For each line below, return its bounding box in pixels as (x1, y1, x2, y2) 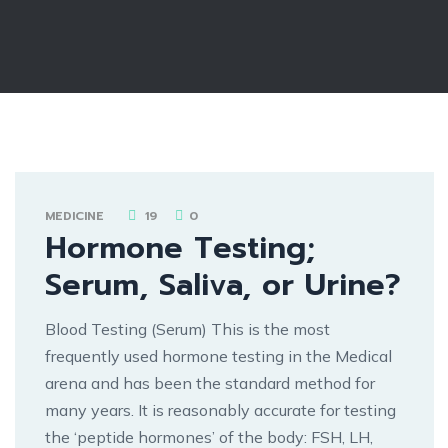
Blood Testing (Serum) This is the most (45, 318, 330, 339)
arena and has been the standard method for (45, 372, 375, 393)
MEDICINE (45, 206, 104, 225)
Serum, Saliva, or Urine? (45, 261, 401, 308)
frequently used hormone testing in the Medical (45, 345, 392, 366)
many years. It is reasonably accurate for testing (45, 399, 396, 420)
